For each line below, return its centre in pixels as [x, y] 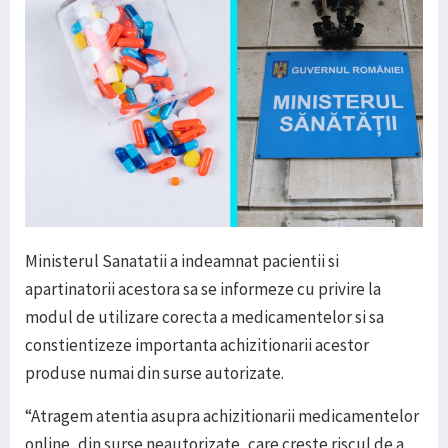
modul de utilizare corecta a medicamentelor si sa [204, 317]
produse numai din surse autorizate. [154, 373]
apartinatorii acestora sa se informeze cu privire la [203, 289]
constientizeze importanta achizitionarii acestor [197, 345]
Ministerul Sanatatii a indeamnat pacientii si [182, 261]
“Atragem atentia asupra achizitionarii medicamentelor [222, 416]
